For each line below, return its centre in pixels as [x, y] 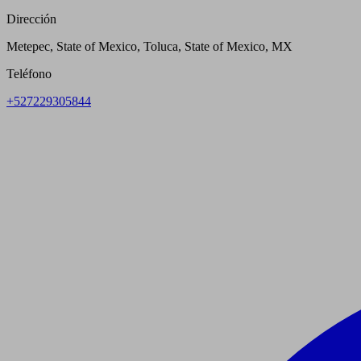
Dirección [31, 19]
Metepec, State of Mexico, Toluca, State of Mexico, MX [149, 47]
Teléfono [29, 74]
